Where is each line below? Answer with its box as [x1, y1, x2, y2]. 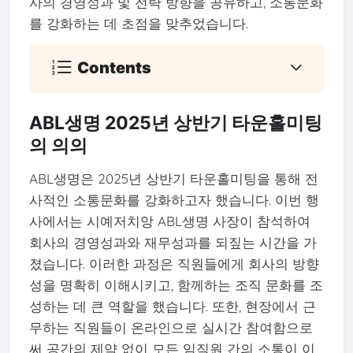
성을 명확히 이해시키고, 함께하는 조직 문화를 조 [28, 276, 323, 293]
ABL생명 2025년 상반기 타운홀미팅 [28, 112, 322, 135]
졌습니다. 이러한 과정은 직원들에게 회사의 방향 [28, 255, 319, 272]
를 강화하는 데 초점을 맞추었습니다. [28, 14, 248, 32]
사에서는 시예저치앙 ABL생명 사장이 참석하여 [28, 212, 310, 229]
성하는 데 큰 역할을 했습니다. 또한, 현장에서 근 [28, 297, 316, 314]
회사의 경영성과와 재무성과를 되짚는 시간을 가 [28, 233, 317, 251]
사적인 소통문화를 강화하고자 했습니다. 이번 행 [28, 191, 319, 208]
